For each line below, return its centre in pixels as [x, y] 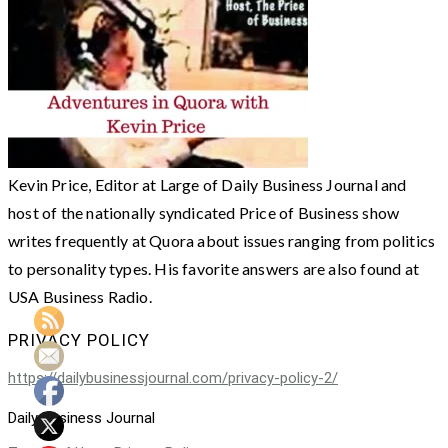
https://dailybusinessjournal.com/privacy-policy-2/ [173, 377]
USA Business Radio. [80, 296]
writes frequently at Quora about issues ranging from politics [222, 240]
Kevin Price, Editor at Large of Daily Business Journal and [207, 184]
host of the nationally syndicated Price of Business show [204, 212]
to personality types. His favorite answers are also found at [214, 268]
